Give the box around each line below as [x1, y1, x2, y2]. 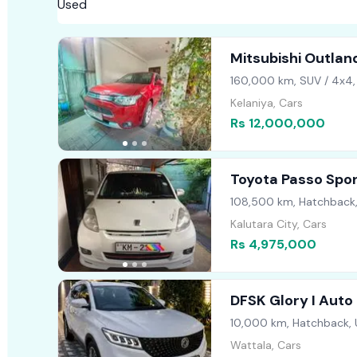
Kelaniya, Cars [229, 95, 303, 110]
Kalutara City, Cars [229, 216, 327, 231]
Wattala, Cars [229, 337, 301, 352]
